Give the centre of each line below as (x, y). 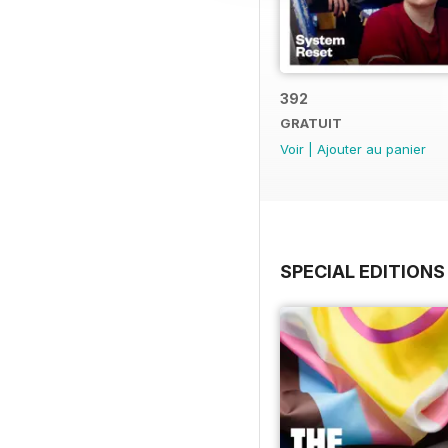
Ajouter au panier (371, 148)
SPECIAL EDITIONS (362, 271)
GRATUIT (311, 122)
